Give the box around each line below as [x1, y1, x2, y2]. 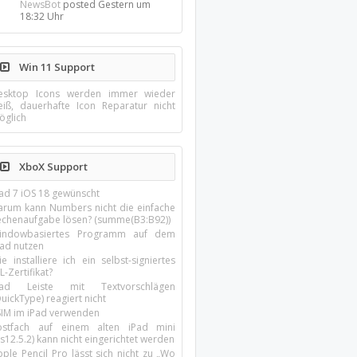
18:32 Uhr [20, 10, 65, 23]
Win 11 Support [17, 60, 96, 74]
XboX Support [17, 159, 88, 174]
